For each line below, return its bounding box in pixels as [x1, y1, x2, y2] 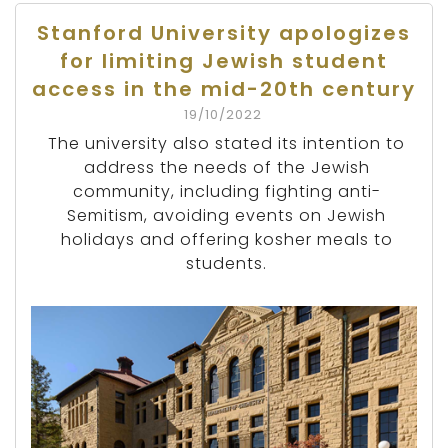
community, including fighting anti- [72, 179, 381, 203]
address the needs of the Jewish [83, 155, 370, 179]
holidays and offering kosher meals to [60, 227, 393, 251]
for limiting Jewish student [60, 46, 388, 75]
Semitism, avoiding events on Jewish [67, 203, 386, 227]
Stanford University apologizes [37, 18, 411, 47]
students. [186, 251, 267, 275]
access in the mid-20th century [32, 74, 416, 103]
